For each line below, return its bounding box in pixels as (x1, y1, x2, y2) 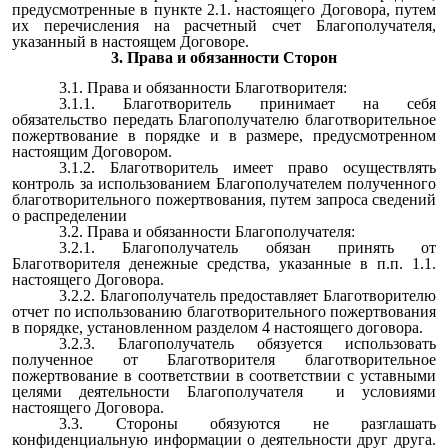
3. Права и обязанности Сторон (111, 49, 337, 67)
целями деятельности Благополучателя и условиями (12, 382, 436, 400)
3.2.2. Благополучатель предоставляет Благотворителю (59, 286, 436, 304)
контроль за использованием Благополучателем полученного (12, 174, 436, 192)
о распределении (12, 206, 127, 224)
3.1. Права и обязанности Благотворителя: (59, 78, 348, 96)
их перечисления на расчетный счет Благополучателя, (12, 17, 436, 35)
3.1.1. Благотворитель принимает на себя (59, 94, 436, 112)
